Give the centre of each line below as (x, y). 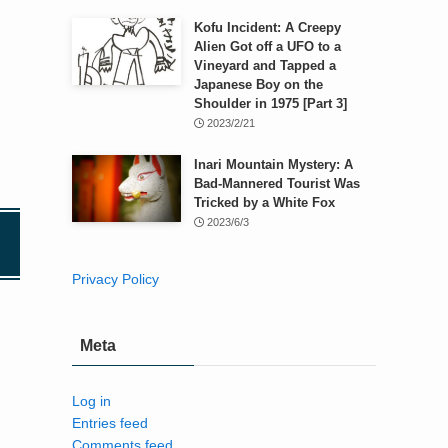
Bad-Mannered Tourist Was (276, 183)
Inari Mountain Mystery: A (273, 164)
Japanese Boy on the (258, 84)
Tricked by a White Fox (264, 202)
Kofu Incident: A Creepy (267, 27)
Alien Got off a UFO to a (267, 46)
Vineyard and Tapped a (264, 65)
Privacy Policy (115, 278)
